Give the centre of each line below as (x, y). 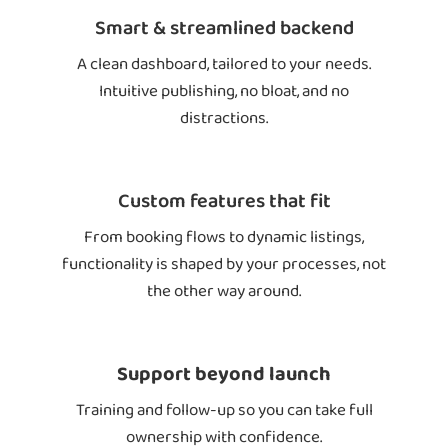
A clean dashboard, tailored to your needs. (224, 64)
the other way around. (224, 291)
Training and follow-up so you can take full (224, 410)
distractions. (224, 118)
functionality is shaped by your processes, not (224, 264)
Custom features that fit (224, 201)
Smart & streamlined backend (224, 28)
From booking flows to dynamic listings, (224, 237)
